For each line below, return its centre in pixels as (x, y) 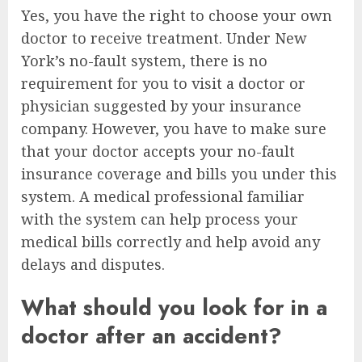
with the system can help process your (160, 219)
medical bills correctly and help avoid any (170, 241)
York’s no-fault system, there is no (144, 60)
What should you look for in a (174, 308)
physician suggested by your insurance (161, 105)
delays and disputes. (93, 264)
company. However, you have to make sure (174, 128)
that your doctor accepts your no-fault (158, 151)
